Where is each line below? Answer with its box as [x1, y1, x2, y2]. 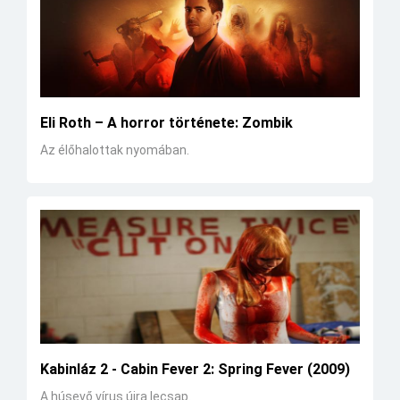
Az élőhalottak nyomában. [40, 143, 189, 158]
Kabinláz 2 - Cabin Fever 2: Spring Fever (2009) [40, 360, 350, 378]
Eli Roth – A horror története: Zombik [40, 114, 293, 132]
